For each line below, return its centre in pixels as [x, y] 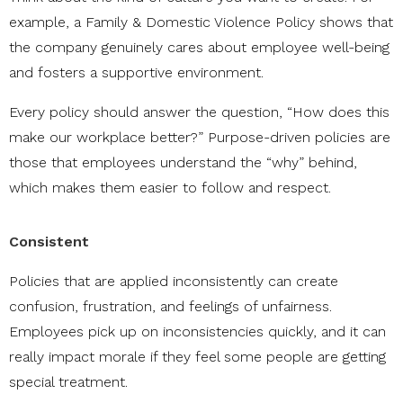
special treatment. [68, 382]
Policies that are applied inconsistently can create [174, 282]
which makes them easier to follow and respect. [170, 188]
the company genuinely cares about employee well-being [199, 48]
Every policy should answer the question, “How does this [199, 112]
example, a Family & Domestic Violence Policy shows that [201, 22]
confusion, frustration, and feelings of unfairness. [170, 307]
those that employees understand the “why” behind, [183, 163]
